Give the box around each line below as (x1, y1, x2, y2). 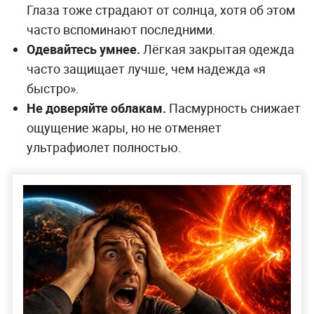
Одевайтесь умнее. (26, 41, 140, 58)
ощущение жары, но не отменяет (26, 119, 221, 137)
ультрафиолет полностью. (26, 139, 182, 156)
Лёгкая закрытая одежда (139, 41, 294, 58)
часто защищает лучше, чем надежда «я (26, 60, 266, 78)
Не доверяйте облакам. (26, 100, 166, 117)
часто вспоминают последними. (26, 21, 216, 39)
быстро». (26, 80, 79, 97)
